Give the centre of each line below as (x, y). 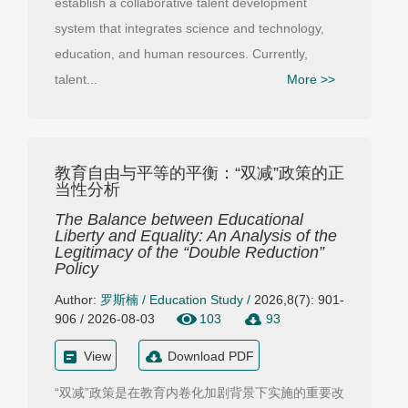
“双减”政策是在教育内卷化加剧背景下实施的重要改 (199, 393)
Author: (77, 300)
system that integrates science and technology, (189, 28)
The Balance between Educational (179, 219)
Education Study (196, 300)
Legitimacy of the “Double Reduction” (189, 252)
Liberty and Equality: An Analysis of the (196, 236)
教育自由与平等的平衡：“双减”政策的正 (199, 173)
